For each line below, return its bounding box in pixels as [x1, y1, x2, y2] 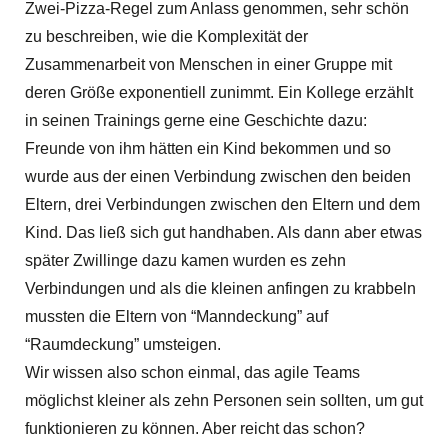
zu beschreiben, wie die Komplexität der [25, 27, 308, 45]
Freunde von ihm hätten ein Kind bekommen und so [25, 139, 391, 157]
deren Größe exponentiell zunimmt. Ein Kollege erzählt [25, 83, 413, 101]
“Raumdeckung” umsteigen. [25, 335, 225, 353]
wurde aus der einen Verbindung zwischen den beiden [25, 167, 411, 185]
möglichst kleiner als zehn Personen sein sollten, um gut [25, 391, 423, 409]
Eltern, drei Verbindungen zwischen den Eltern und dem [25, 195, 420, 213]
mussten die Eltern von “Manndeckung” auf [25, 307, 328, 325]
